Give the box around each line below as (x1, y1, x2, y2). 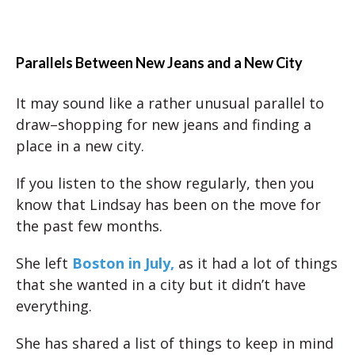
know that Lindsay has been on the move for (16, 195, 321, 215)
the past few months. (16, 216, 162, 236)
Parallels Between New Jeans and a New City (16, 54, 303, 72)
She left (16, 254, 72, 273)
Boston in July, (72, 254, 174, 273)
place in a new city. (16, 136, 144, 156)
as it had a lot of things (174, 254, 338, 273)
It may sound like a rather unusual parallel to (16, 94, 324, 113)
